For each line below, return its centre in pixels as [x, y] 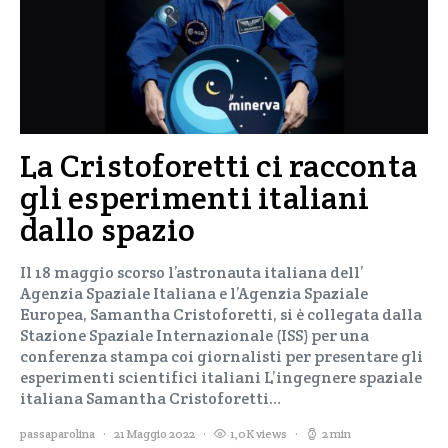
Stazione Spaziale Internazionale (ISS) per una [194, 335]
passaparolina [57, 433]
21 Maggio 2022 [154, 433]
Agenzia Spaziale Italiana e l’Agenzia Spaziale [194, 293]
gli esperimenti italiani [194, 197]
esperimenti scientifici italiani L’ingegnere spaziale [221, 377]
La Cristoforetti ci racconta [218, 165]
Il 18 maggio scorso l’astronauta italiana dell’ [192, 272]
